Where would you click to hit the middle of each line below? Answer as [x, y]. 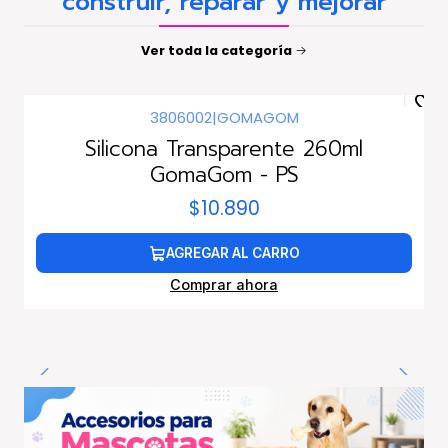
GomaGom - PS [224, 174]
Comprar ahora [224, 285]
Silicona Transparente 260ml [224, 148]
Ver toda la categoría [216, 50]
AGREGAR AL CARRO [232, 252]
